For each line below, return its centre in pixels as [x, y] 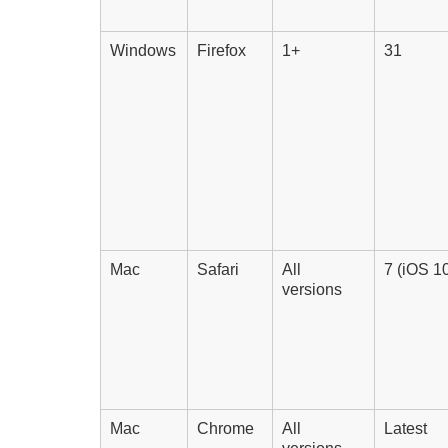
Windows [143, 51]
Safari [218, 270]
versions [312, 290]
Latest [406, 429]
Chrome [226, 429]
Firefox [222, 51]
